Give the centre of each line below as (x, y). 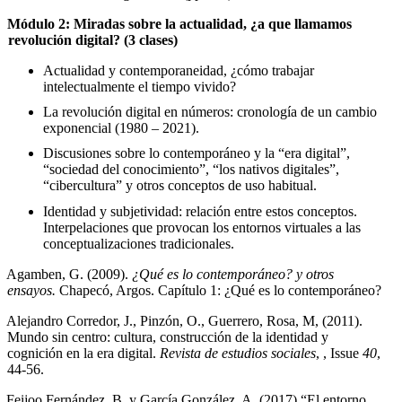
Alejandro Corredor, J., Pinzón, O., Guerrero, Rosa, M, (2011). (185, 320)
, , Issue (339, 353)
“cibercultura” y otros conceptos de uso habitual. (180, 185)
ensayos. (33, 290)
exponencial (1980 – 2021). (121, 127)
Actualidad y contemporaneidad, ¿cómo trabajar (179, 70)
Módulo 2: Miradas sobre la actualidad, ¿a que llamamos (180, 23)
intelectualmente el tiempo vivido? (140, 86)
